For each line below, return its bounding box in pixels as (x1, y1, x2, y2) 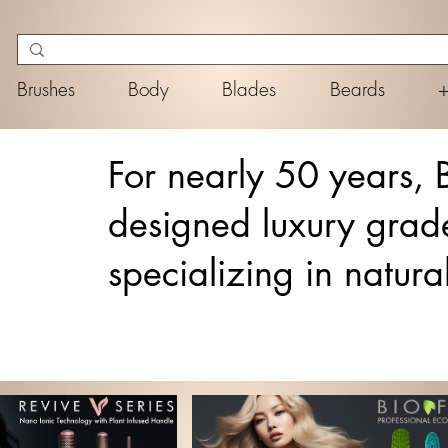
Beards (329, 75, 385, 102)
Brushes (16, 75, 75, 102)
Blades (222, 75, 277, 102)
